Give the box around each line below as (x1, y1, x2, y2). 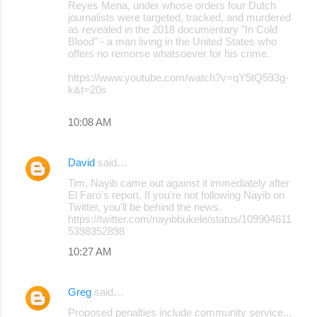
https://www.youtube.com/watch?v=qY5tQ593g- (68, 71, 289, 83)
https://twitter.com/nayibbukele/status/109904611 (68, 212, 292, 225)
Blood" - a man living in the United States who (68, 35, 277, 47)
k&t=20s (68, 83, 107, 96)
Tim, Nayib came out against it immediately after (68, 176, 289, 189)
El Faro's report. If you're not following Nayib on (68, 188, 284, 201)
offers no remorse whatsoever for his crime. (68, 47, 270, 59)
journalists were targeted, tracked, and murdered (68, 11, 291, 23)
